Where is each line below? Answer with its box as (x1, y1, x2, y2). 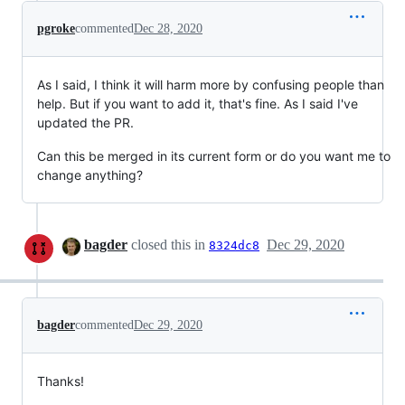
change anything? (37, 167, 143, 184)
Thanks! (37, 373, 84, 390)
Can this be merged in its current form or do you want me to (37, 148, 391, 165)
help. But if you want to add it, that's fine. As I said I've (37, 96, 358, 112)
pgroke (37, 22, 75, 36)
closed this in (127, 237, 209, 253)
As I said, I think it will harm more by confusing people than (37, 77, 384, 93)
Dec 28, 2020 (134, 22, 202, 36)
